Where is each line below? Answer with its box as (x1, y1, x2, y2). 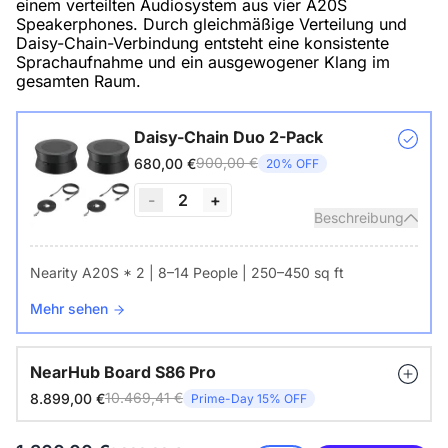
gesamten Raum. (16, 71, 141, 92)
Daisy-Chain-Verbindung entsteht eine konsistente (16, 33, 389, 54)
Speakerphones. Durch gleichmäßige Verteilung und (16, 14, 407, 35)
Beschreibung (314, 209, 404, 227)
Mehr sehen (30, 300, 112, 318)
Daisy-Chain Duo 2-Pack (134, 127, 323, 148)
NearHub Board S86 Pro (30, 362, 216, 383)
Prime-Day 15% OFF (191, 390, 307, 406)
